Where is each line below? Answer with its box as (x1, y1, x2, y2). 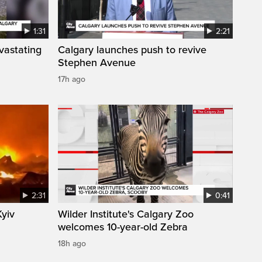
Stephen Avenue (58, 56, 136, 69)
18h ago (58, 238, 86, 249)
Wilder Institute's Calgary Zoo (58, 207, 194, 220)
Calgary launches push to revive (58, 43, 206, 56)
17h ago (58, 74, 85, 84)
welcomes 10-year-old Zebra (58, 220, 188, 233)
